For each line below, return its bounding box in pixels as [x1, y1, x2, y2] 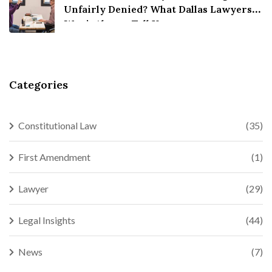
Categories [9, 77, 68, 92]
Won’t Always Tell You [64, 17, 170, 30]
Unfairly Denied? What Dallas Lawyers [64, 2, 252, 15]
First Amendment [18, 151, 90, 163]
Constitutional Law [18, 119, 97, 131]
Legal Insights [18, 214, 75, 226]
